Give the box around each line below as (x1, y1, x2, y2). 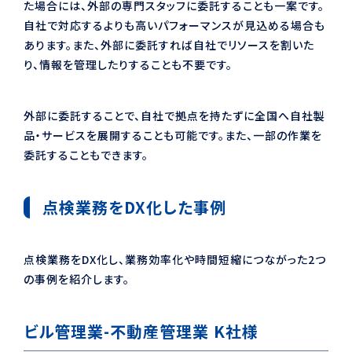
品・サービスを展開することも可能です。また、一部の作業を (24, 126, 322, 143)
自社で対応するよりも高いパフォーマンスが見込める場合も (24, 16, 325, 33)
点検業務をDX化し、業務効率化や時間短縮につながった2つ (24, 251, 326, 267)
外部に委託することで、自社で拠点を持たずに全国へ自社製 (24, 107, 325, 123)
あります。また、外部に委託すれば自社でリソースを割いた (24, 36, 314, 53)
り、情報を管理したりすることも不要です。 (24, 56, 233, 72)
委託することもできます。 (24, 146, 148, 163)
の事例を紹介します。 (24, 270, 130, 287)
